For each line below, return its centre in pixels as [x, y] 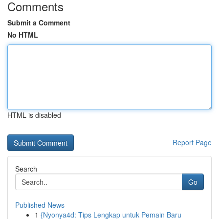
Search [26, 169]
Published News [40, 205]
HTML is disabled [34, 115]
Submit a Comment [39, 22]
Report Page [192, 142]
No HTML [23, 35]
